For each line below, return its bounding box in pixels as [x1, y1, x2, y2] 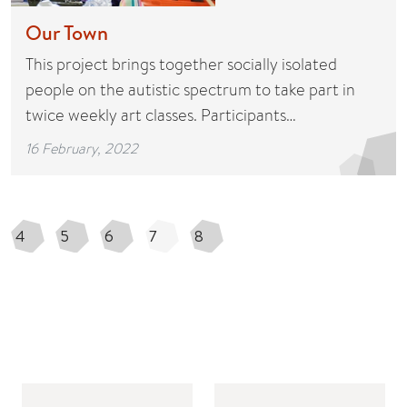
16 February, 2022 [25, 138, 138, 158]
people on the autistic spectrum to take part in [25, 78, 355, 101]
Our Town [25, 19, 108, 46]
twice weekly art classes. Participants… [25, 104, 296, 126]
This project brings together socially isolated [25, 53, 337, 75]
